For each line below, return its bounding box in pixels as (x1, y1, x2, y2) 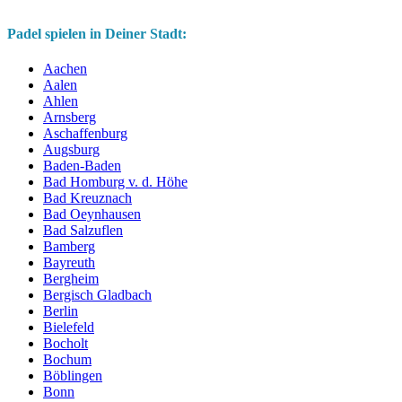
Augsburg (43, 141, 100, 157)
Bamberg (43, 238, 95, 254)
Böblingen (43, 367, 102, 383)
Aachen (43, 60, 87, 76)
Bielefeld (43, 319, 94, 335)
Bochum (43, 351, 92, 367)
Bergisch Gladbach (43, 286, 152, 302)
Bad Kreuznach (43, 189, 132, 205)
